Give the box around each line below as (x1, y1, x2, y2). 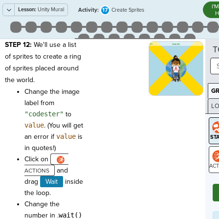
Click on (24, 155, 50, 163)
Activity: (78, 6, 99, 13)
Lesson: (18, 6, 36, 13)
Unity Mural (36, 6, 64, 13)
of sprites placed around (5, 64, 79, 72)
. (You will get (44, 121, 83, 130)
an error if (24, 132, 56, 141)
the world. (5, 76, 35, 84)
